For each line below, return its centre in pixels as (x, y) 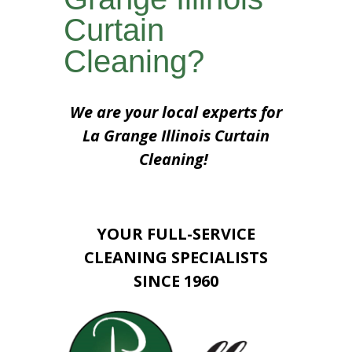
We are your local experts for (176, 112)
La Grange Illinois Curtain (176, 135)
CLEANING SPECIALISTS (176, 257)
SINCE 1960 (176, 280)
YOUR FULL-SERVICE (176, 233)
